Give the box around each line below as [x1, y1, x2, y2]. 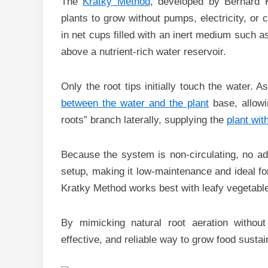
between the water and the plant [61, 98, 209, 109]
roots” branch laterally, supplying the [61, 114, 227, 126]
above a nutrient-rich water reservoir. [61, 46, 226, 57]
